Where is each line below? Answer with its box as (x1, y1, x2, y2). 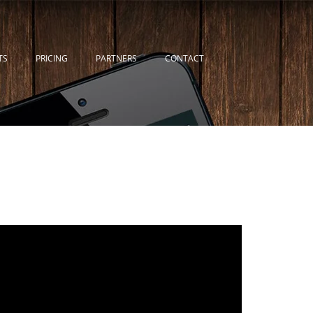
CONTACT (165, 52, 204, 64)
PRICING (36, 52, 68, 64)
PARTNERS (96, 52, 137, 64)
